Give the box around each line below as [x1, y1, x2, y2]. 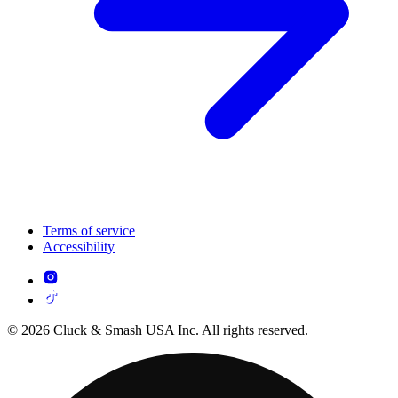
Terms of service [43, 223, 135, 239]
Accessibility [43, 239, 115, 255]
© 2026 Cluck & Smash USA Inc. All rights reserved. [7, 322, 308, 338]
